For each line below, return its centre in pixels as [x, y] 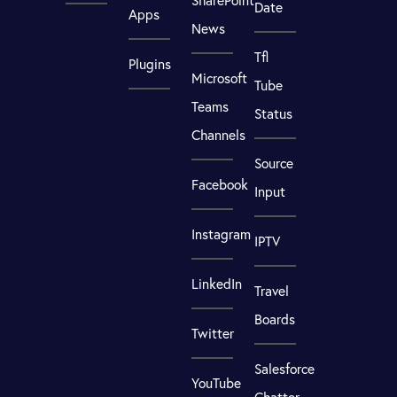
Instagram [222, 234]
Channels [219, 135]
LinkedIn [217, 283]
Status [273, 113]
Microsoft [220, 78]
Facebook [220, 185]
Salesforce [284, 368]
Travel [271, 290]
